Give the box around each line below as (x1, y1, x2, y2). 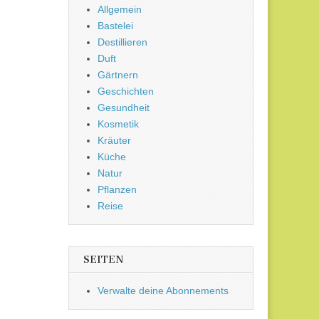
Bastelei (98, 20, 133, 32)
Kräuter (98, 135, 131, 147)
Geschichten (98, 85, 154, 98)
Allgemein (98, 4, 142, 16)
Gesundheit (98, 102, 150, 114)
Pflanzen (98, 184, 137, 196)
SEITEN (83, 253, 124, 266)
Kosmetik (98, 118, 139, 130)
